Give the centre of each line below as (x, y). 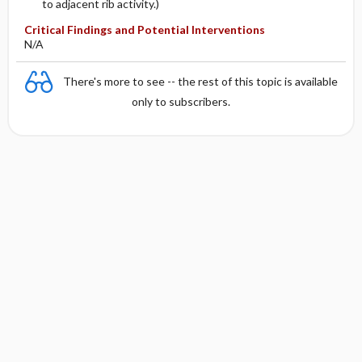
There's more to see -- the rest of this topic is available (200, 81)
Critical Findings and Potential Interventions (144, 29)
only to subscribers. (181, 101)
